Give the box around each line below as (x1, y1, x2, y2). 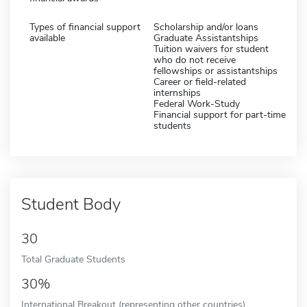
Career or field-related (153, 75, 246, 88)
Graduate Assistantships (153, 31, 258, 45)
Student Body (21, 193, 121, 215)
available (29, 31, 65, 45)
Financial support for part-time (153, 108, 286, 121)
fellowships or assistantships (153, 64, 278, 77)
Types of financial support (29, 20, 140, 34)
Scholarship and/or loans (153, 20, 258, 34)
